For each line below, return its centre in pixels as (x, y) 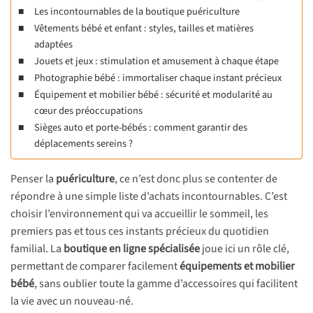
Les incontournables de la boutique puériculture (137, 12)
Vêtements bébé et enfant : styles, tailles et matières (144, 29)
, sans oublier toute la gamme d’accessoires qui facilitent (166, 284)
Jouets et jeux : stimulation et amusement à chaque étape (156, 61)
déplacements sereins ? (83, 144)
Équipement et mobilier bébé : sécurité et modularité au (153, 95)
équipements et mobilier (237, 267)
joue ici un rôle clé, (245, 249)
